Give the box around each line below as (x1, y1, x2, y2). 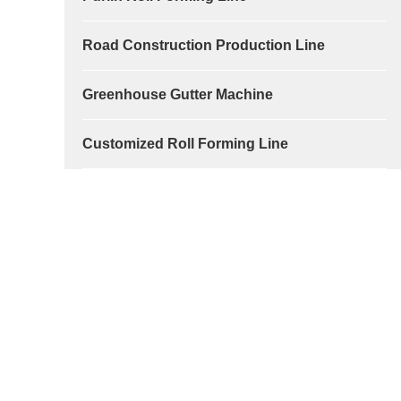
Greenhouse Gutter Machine (82, 86, 273, 102)
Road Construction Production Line (82, 37, 325, 53)
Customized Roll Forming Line (82, 135, 288, 151)
